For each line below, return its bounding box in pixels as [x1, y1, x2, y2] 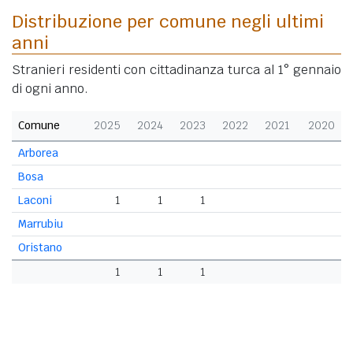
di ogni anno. [12, 80, 88, 97]
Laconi [18, 192, 52, 207]
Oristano [18, 240, 62, 255]
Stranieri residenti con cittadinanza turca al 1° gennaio [12, 61, 341, 78]
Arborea [18, 145, 58, 160]
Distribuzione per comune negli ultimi [12, 9, 324, 32]
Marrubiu [18, 216, 63, 231]
